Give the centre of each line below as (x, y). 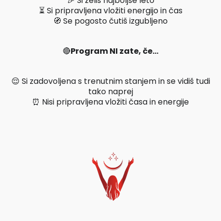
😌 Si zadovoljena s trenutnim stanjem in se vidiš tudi (110, 81)
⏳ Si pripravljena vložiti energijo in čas (110, 11)
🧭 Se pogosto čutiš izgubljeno (110, 21)
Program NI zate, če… (114, 51)
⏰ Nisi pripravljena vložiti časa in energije (110, 102)
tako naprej (110, 92)
